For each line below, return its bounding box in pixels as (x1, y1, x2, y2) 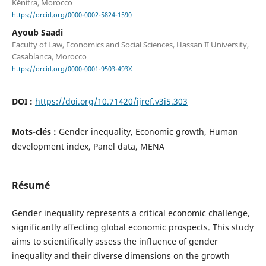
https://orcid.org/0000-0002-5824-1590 (11, 11, 132, 20)
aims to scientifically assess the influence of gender (11, 235, 218, 247)
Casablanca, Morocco (11, 51, 87, 62)
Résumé (11, 178, 50, 192)
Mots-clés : (11, 125, 59, 137)
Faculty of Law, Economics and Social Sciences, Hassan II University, (11, 39, 249, 50)
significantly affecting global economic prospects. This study (11, 221, 254, 233)
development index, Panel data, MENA (11, 140, 164, 152)
